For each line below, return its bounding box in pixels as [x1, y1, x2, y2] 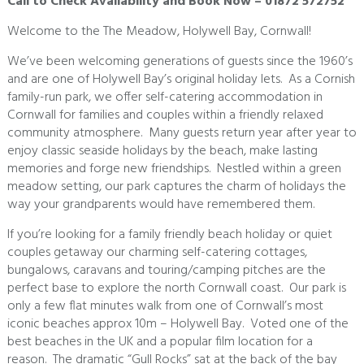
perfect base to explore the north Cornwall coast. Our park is [6, 278, 346, 300]
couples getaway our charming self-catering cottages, [6, 242, 307, 264]
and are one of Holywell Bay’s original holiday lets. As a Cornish [6, 69, 355, 91]
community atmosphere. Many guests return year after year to [6, 123, 357, 145]
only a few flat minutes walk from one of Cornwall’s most [6, 296, 323, 318]
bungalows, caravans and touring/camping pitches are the [6, 260, 326, 282]
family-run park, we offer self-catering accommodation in [6, 87, 323, 109]
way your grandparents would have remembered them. [6, 194, 321, 216]
